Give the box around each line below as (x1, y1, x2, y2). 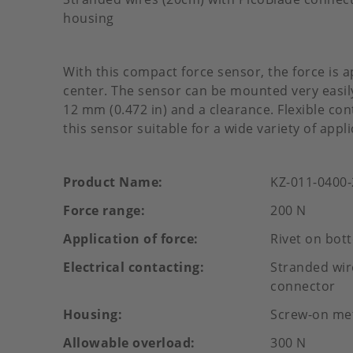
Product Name (63, 173, 158, 191)
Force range (63, 202, 141, 219)
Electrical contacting (63, 258, 200, 276)
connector (270, 277, 336, 295)
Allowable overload (63, 334, 191, 351)
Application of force (63, 230, 194, 247)
